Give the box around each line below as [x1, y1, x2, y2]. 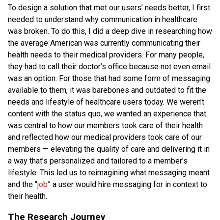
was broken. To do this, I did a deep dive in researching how [8, 26, 212, 36]
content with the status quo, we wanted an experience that [8, 109, 206, 118]
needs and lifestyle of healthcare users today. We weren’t [8, 97, 204, 107]
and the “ [8, 179, 37, 189]
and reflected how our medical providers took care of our [8, 132, 202, 142]
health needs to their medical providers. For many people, [8, 50, 204, 59]
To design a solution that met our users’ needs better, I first [8, 2, 210, 12]
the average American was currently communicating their [8, 38, 200, 48]
